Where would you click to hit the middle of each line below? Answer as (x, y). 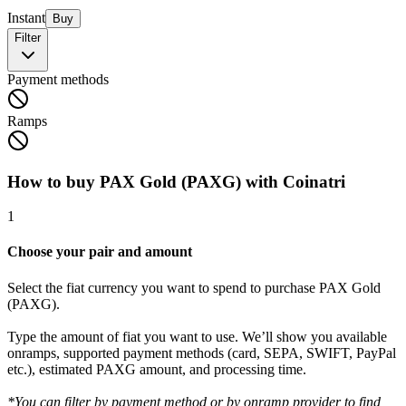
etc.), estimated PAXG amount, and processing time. (157, 369)
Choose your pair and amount (100, 252)
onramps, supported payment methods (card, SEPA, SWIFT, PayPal (202, 353)
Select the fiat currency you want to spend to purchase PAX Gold (194, 287)
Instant (26, 17)
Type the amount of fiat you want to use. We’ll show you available (197, 336)
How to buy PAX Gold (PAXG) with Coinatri (176, 181)
